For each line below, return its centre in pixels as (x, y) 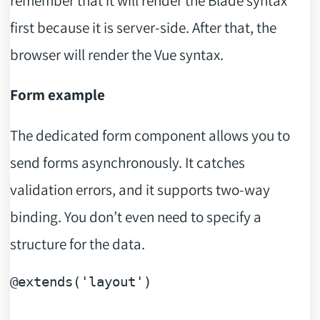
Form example (57, 95)
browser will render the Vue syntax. (116, 55)
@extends (41, 282)
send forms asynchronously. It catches (127, 162)
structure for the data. (77, 243)
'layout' (112, 282)
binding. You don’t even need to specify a (135, 216)
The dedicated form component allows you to (150, 135)
